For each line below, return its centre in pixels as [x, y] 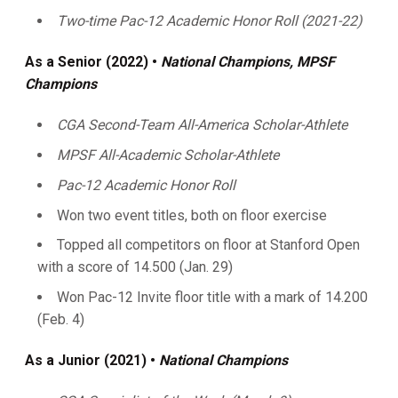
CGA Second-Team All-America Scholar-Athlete [202, 125]
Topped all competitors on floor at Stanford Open [208, 245]
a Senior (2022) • [102, 62]
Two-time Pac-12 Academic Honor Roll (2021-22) [210, 21]
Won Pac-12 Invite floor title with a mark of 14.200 [212, 297]
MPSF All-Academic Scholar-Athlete [168, 155]
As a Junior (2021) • [92, 360]
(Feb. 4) [61, 319]
